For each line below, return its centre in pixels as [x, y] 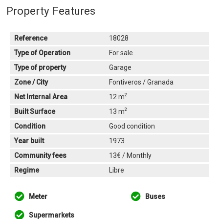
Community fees [41, 155]
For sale [121, 53]
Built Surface [35, 111]
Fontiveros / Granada [141, 82]
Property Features [51, 11]
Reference [31, 38]
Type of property [40, 67]
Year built [29, 141]
